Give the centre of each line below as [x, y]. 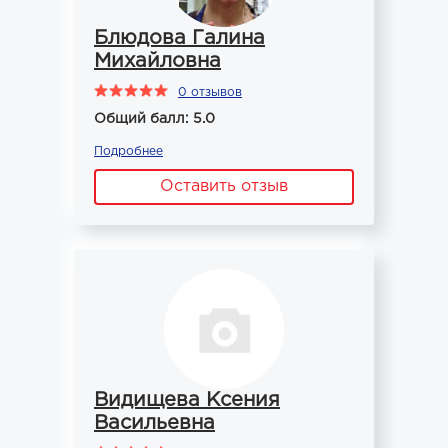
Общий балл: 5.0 [154, 119]
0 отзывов [210, 92]
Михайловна [157, 61]
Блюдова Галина [179, 38]
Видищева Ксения [187, 400]
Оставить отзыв [224, 186]
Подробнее [128, 151]
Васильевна [154, 423]
